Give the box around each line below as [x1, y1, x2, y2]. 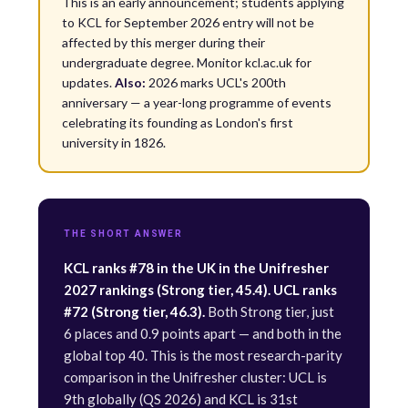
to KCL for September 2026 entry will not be [62, 15, 314, 30]
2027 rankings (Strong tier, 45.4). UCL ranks [64, 281, 337, 298]
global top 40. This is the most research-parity [64, 347, 342, 363]
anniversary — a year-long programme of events [62, 95, 331, 110]
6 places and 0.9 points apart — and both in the [64, 325, 342, 342]
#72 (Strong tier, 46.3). [64, 303, 205, 320]
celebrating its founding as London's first [62, 115, 293, 130]
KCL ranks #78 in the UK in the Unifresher [64, 260, 329, 276]
